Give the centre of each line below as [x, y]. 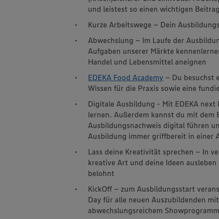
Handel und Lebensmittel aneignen [147, 61]
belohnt [101, 173]
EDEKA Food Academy [126, 77]
